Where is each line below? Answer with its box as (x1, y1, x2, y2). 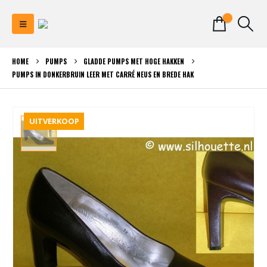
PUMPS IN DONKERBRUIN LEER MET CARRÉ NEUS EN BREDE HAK (12, 70, 194, 79)
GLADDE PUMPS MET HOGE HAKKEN (83, 57, 184, 66)
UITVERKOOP (29, 115, 79, 126)
